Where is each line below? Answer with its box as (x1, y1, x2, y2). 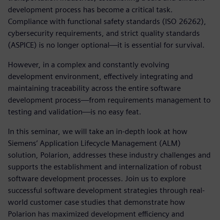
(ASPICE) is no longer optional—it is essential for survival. (8, 40, 205, 50)
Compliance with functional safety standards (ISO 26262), (8, 17, 206, 26)
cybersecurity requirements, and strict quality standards (8, 28, 200, 38)
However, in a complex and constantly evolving (8, 60, 169, 69)
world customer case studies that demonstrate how (8, 197, 185, 207)
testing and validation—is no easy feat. (8, 107, 141, 116)
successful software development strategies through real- (8, 186, 205, 195)
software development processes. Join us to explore (8, 174, 186, 183)
